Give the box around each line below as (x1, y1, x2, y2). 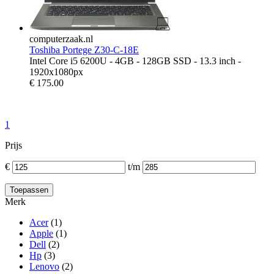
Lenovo (29, 261, 59, 272)
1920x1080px (29, 66, 83, 77)
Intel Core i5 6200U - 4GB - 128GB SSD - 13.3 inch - (29, 55, 241, 66)
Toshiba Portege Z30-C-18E (29, 44, 139, 55)
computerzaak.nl (29, 33, 93, 44)
